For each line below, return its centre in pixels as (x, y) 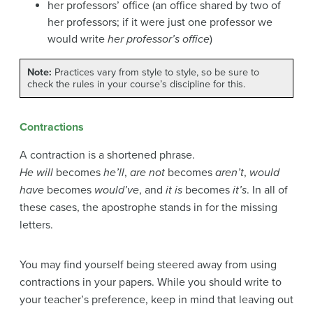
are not (147, 172)
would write (78, 39)
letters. (36, 225)
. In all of (267, 190)
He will (36, 172)
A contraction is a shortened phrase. (107, 155)
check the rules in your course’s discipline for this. (136, 84)
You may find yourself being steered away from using (148, 264)
